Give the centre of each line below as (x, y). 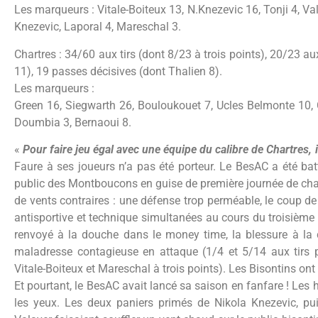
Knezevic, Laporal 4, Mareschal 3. (98, 27)
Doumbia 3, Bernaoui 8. (73, 122)
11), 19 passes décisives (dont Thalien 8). (118, 71)
